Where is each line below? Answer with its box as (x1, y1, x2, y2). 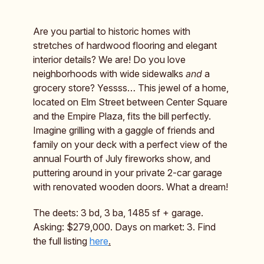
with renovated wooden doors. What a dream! (33, 180, 228, 193)
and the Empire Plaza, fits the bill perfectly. (33, 110, 211, 122)
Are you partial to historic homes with (33, 25, 190, 37)
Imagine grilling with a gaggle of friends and (33, 124, 214, 136)
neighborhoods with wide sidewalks (33, 67, 186, 80)
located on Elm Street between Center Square (33, 95, 227, 108)
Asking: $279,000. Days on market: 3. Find (33, 220, 216, 233)
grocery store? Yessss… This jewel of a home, (33, 81, 229, 94)
